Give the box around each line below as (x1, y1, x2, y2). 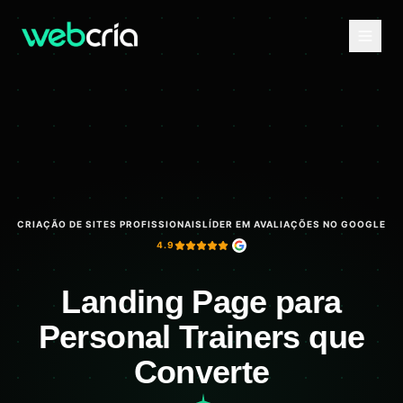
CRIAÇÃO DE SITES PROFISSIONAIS (17, 218, 202, 229)
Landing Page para (61, 283, 342, 320)
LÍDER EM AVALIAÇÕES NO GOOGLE (202, 218, 386, 229)
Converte (133, 354, 270, 390)
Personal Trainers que (38, 318, 365, 355)
